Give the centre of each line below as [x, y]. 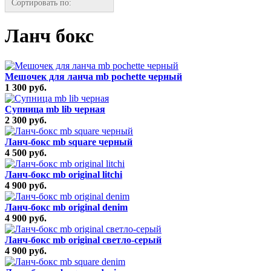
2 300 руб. [26, 120]
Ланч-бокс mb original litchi [64, 174]
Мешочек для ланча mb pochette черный [93, 76]
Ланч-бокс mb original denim [66, 207]
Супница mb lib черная [55, 109]
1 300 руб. [26, 87]
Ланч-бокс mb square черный [69, 142]
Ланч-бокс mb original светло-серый [83, 240]
